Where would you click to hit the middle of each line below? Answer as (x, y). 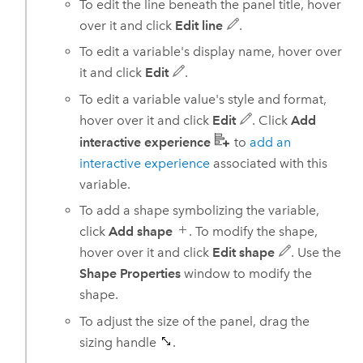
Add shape (141, 232)
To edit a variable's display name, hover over (211, 52)
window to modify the (247, 274)
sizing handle (120, 342)
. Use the (316, 253)
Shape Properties (130, 274)
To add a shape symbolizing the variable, (200, 211)
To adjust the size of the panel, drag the (195, 321)
